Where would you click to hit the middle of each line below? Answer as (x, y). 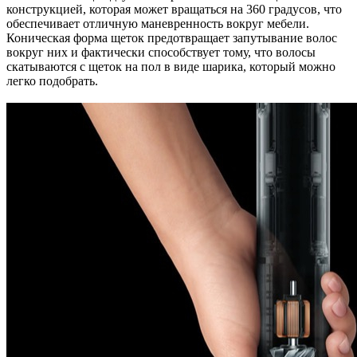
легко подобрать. (52, 81)
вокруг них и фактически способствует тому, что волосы (161, 52)
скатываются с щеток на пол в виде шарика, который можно (171, 67)
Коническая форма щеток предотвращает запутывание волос (172, 38)
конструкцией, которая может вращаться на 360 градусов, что (174, 9)
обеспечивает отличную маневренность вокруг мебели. (158, 24)
